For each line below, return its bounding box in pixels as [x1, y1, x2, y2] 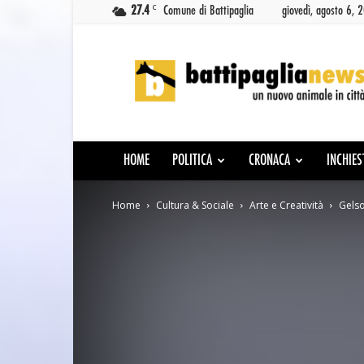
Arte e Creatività [249, 198, 323, 212]
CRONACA [249, 153, 290, 169]
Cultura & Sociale [156, 198, 234, 212]
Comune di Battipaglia [163, 3, 253, 18]
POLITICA [172, 153, 212, 169]
